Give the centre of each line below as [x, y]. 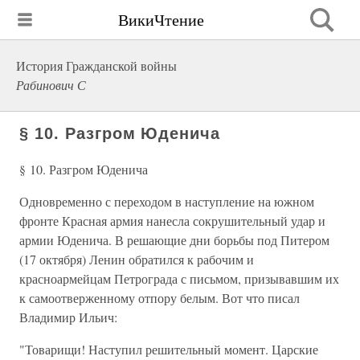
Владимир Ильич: [68, 317]
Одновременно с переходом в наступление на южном [167, 201]
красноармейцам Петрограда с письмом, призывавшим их [179, 278]
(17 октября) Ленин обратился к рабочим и [137, 259]
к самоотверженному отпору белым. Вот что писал [160, 298]
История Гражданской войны [96, 65]
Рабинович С [51, 85]
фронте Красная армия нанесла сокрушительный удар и [172, 221]
